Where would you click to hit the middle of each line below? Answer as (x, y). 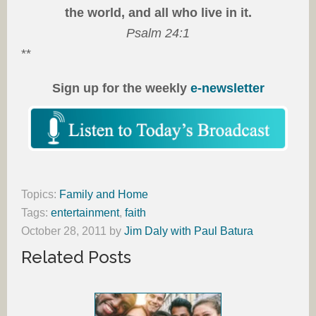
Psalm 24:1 (158, 33)
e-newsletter (227, 88)
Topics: (40, 195)
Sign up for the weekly (121, 88)
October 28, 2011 (64, 231)
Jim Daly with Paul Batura (189, 231)
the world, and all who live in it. (158, 13)
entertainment (85, 213)
